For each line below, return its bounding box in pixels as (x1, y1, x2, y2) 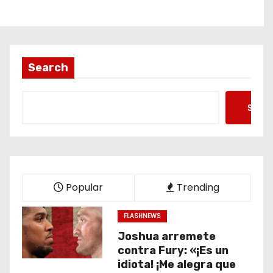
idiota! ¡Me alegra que (117, 258, 236, 271)
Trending (174, 180, 219, 194)
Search (28, 61, 68, 74)
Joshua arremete (117, 230, 216, 243)
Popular (63, 180, 103, 194)
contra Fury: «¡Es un (117, 244, 229, 257)
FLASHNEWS (123, 211, 161, 221)
